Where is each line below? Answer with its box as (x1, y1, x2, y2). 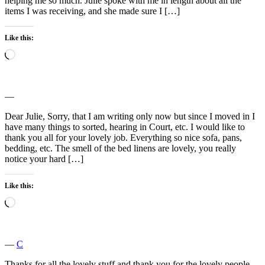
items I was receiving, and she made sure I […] (5, 5, 180, 16)
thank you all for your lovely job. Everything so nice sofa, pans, (5, 132, 242, 143)
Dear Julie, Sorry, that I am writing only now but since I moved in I (5, 111, 255, 121)
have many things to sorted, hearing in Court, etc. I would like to (5, 121, 245, 132)
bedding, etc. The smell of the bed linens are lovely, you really (5, 143, 236, 153)
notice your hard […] (5, 153, 83, 164)
